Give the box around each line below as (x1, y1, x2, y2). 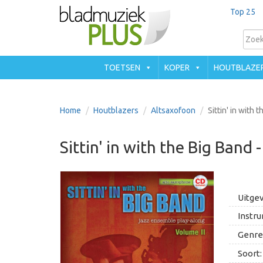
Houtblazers (93, 106, 139, 115)
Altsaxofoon (151, 106, 195, 115)
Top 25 (230, 7, 255, 16)
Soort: (237, 248, 262, 258)
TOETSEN (104, 63, 140, 72)
